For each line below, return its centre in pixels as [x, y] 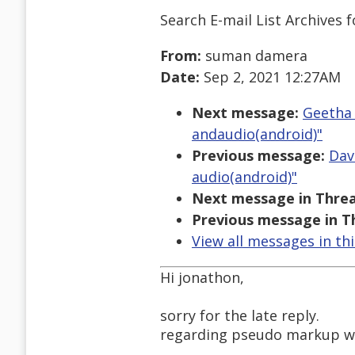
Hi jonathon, [202, 278]
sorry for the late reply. [240, 316]
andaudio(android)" [257, 134]
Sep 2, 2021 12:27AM [270, 77]
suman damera [254, 56]
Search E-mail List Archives [251, 19]
